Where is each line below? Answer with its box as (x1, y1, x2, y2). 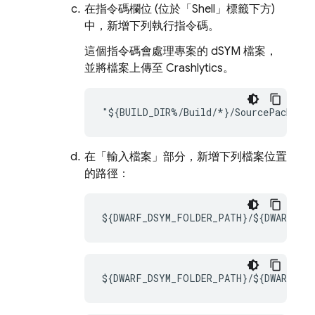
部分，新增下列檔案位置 (163, 150, 287, 164)
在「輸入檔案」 (84, 150, 163, 164)
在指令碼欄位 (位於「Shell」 (84, 2, 226, 16)
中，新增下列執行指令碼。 (84, 19, 219, 33)
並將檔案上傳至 (84, 61, 166, 75)
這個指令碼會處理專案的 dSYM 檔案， (84, 44, 277, 58)
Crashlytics (166, 61, 223, 75)
